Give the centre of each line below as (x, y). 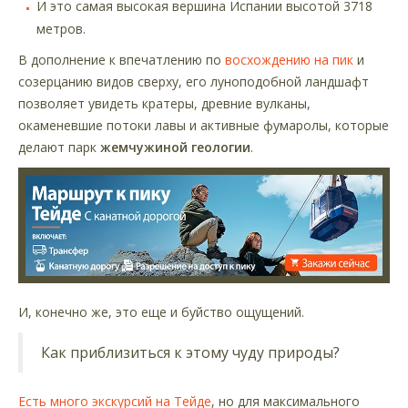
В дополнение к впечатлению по (122, 60)
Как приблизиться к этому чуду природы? (190, 352)
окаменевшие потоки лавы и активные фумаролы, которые (204, 126)
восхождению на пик (289, 60)
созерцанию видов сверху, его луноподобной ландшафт (194, 82)
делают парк (59, 148)
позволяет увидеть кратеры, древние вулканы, (164, 104)
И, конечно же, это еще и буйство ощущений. (161, 311)
